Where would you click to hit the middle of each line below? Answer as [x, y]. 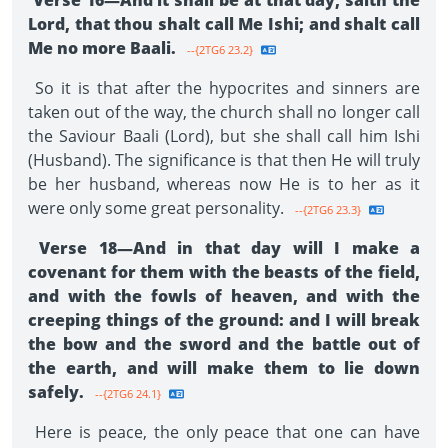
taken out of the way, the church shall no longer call [224, 112]
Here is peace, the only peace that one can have [224, 432]
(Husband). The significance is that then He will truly [224, 160]
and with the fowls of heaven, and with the [224, 296]
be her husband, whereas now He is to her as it [224, 184]
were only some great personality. [158, 208]
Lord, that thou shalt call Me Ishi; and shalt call [224, 24]
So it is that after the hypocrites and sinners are [224, 88]
